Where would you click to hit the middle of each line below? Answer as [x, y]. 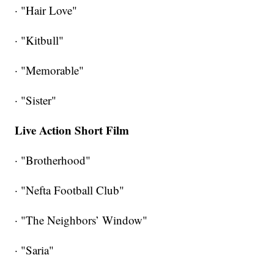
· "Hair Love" [46, 10]
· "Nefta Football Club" [70, 190]
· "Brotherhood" [53, 160]
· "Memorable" [50, 70]
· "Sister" [36, 100]
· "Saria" [35, 250]
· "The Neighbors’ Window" [81, 220]
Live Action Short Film [72, 130]
